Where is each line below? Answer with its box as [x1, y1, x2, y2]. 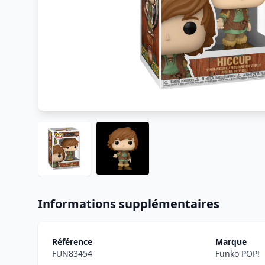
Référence [52, 236, 92, 247]
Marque [215, 236, 247, 247]
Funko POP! [215, 248, 260, 259]
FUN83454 [52, 248, 92, 259]
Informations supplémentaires [38, 196, 219, 212]
